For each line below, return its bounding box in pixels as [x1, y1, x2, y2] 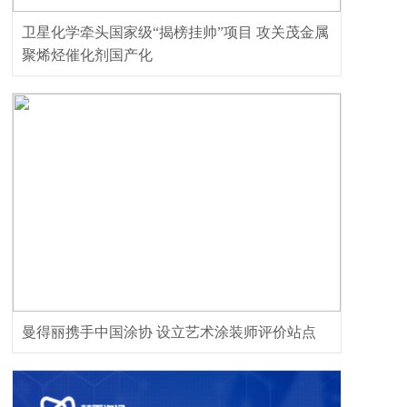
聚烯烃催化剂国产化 [22, 47, 153, 63]
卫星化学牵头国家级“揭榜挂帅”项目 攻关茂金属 [22, 25, 329, 40]
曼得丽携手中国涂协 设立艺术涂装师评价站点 [22, 324, 316, 340]
